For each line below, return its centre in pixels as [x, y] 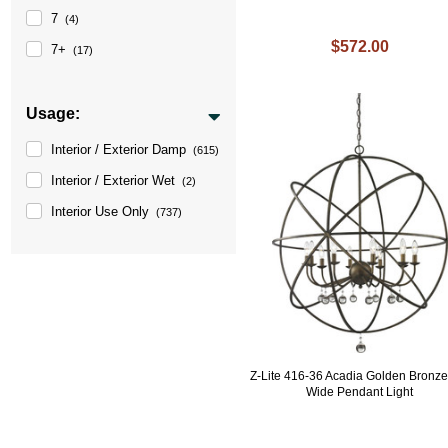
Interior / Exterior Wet [113, 180]
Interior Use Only [100, 211]
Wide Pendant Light [360, 392]
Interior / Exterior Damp [119, 149]
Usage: [53, 113]
